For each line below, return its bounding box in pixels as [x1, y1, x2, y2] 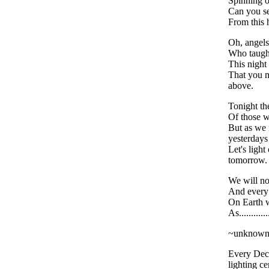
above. [228, 80, 253, 91]
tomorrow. [228, 154, 267, 165]
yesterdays [228, 133, 268, 144]
